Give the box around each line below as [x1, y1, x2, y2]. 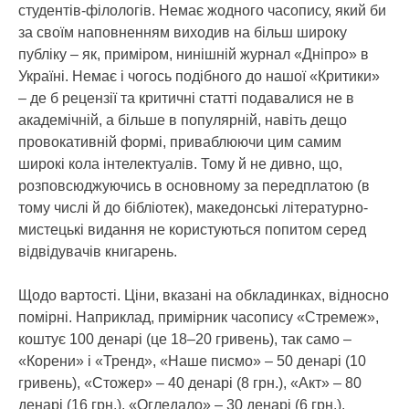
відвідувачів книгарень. [18, 244, 177, 259]
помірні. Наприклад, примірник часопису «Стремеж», [18, 309, 379, 325]
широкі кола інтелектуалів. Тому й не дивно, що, [18, 156, 342, 172]
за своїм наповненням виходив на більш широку [18, 25, 347, 40]
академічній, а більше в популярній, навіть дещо [18, 112, 347, 128]
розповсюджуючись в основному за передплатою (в [18, 178, 370, 194]
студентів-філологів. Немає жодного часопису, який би [18, 3, 386, 18]
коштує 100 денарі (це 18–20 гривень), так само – [18, 331, 351, 347]
